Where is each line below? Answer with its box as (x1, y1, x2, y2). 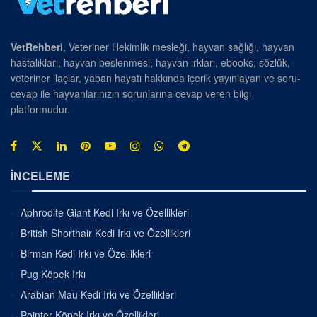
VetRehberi (11, 39, 63, 54)
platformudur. (11, 101, 70, 116)
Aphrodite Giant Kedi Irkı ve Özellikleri (21, 204, 189, 219)
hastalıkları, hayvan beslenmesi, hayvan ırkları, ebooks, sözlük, (11, 54, 290, 69)
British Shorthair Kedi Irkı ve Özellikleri (21, 225, 190, 240)
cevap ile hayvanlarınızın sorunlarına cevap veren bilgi (11, 86, 251, 100)
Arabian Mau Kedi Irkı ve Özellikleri (21, 287, 176, 301)
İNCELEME (11, 167, 70, 184)
